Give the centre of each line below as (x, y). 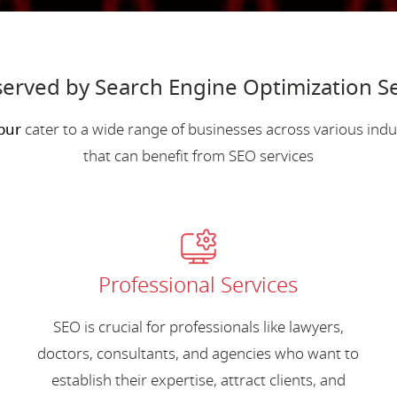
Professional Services (198, 285)
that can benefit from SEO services (198, 156)
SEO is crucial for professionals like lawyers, (198, 327)
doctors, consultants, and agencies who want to (198, 354)
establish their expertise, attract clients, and (198, 380)
